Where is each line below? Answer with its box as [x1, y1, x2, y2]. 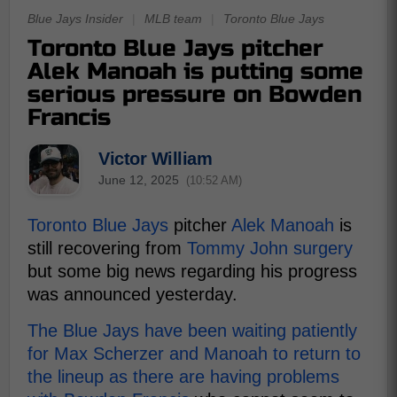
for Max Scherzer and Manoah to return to [27, 344, 361, 363]
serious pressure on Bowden [27, 81, 362, 108]
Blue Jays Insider [27, 12, 123, 26]
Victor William [98, 148, 212, 168]
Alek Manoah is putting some [27, 58, 363, 85]
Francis [27, 104, 111, 131]
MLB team [144, 12, 202, 26]
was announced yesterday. [27, 284, 237, 304]
